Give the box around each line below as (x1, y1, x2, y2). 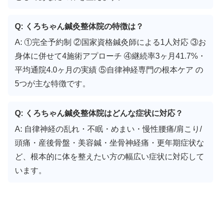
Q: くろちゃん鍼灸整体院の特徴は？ (15, 22, 144, 31)
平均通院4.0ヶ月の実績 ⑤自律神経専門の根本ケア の (15, 65, 203, 74)
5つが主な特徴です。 (15, 79, 90, 88)
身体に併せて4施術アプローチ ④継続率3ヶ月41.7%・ (15, 51, 206, 60)
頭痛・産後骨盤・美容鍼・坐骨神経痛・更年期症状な (15, 138, 204, 147)
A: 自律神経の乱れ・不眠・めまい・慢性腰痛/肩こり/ (15, 124, 202, 133)
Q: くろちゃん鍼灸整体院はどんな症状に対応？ (15, 109, 183, 117)
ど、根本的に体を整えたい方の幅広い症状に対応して (15, 152, 204, 161)
